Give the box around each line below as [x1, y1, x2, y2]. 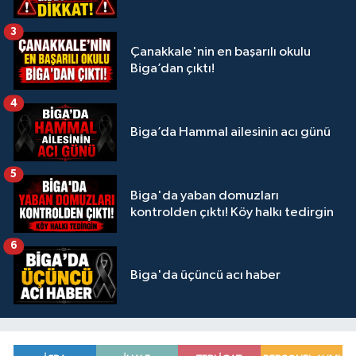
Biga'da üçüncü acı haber [130, 269, 281, 283]
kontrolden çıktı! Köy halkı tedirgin [130, 205, 334, 219]
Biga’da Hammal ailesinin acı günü [130, 125, 331, 139]
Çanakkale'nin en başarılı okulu [130, 45, 311, 60]
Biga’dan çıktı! [130, 62, 215, 76]
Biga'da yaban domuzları [130, 188, 279, 203]
